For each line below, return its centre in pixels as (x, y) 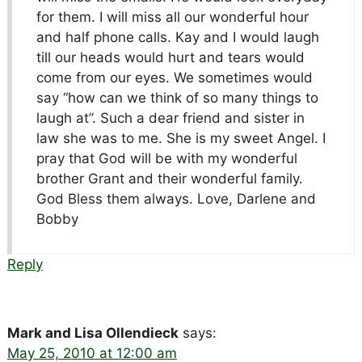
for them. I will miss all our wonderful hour (172, 17)
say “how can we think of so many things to (177, 97)
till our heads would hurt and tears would (170, 57)
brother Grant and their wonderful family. (169, 178)
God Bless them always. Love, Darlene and (176, 198)
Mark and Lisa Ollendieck (93, 333)
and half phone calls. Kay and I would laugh (177, 37)
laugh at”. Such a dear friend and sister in (170, 118)
